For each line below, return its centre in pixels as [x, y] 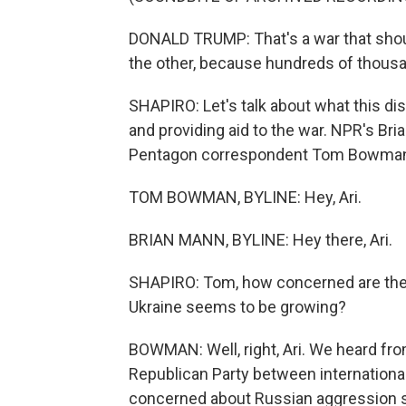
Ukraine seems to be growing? [237, 307]
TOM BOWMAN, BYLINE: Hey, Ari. [245, 198]
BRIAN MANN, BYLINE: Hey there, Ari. [261, 240]
